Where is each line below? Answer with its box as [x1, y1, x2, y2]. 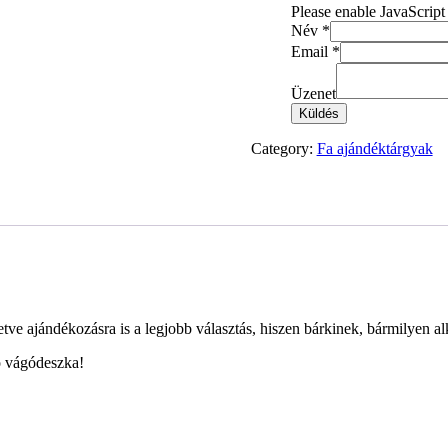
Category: [250, 140, 317, 158]
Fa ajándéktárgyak [316, 140, 433, 158]
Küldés [298, 106, 339, 122]
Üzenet [290, 85, 336, 103]
